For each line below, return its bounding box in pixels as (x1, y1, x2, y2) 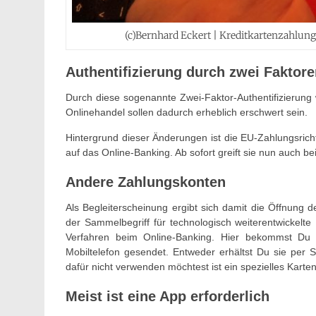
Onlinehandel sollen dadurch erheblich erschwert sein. (66, 106, 308, 118)
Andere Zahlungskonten (66, 174, 226, 190)
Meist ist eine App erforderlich (66, 288, 269, 304)
